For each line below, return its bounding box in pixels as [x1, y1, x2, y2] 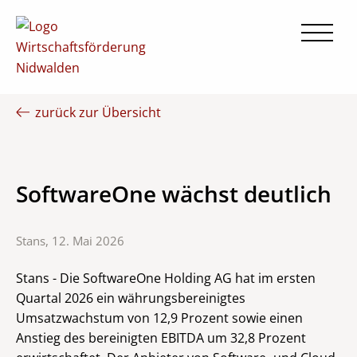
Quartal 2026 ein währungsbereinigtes [16, 288, 245, 307]
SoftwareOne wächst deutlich [16, 178, 331, 210]
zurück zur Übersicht [32, 104, 162, 121]
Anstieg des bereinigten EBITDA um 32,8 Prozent [16, 328, 306, 347]
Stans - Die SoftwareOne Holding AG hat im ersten [16, 269, 316, 287]
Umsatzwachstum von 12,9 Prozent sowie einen [16, 308, 303, 327]
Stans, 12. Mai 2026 [16, 233, 124, 249]
